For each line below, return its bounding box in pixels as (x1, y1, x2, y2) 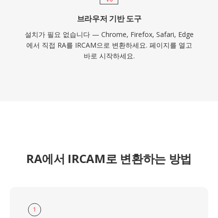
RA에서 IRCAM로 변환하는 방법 (26, 150, 192, 166)
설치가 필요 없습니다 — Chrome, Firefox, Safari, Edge (24, 30, 194, 39)
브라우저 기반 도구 (76, 13, 142, 24)
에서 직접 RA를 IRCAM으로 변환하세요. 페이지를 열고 (26, 40, 192, 50)
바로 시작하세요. (83, 51, 135, 60)
